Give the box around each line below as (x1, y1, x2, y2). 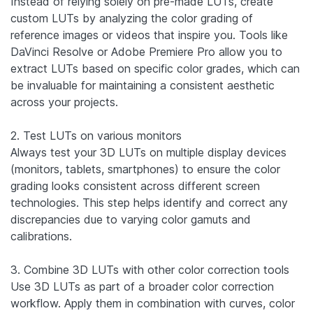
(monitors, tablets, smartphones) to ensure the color (10, 161, 280, 176)
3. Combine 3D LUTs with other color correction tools (10, 262, 289, 277)
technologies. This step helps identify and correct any (10, 195, 288, 210)
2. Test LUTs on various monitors (10, 128, 182, 143)
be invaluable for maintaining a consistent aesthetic (10, 78, 275, 92)
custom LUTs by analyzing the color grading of (10, 10, 253, 25)
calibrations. (10, 228, 72, 243)
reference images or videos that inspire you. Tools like (10, 27, 288, 42)
